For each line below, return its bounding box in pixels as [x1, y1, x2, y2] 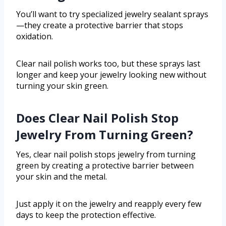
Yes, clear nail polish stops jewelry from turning [16, 149, 196, 160]
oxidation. [16, 31, 53, 42]
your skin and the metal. [16, 171, 107, 183]
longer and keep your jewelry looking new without [16, 69, 206, 81]
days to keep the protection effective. [16, 209, 156, 221]
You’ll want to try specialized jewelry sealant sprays [16, 9, 208, 20]
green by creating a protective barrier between [16, 160, 194, 172]
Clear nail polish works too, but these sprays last [16, 58, 200, 70]
